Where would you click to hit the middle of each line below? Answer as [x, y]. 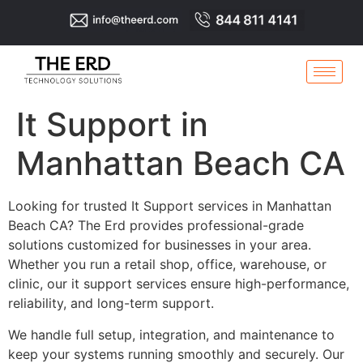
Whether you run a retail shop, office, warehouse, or [167, 265]
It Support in [112, 125]
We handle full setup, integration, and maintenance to [171, 334]
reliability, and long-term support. [111, 303]
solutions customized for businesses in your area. [160, 245]
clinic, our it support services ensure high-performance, [179, 284]
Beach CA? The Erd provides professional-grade [156, 226]
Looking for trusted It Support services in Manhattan [170, 206]
